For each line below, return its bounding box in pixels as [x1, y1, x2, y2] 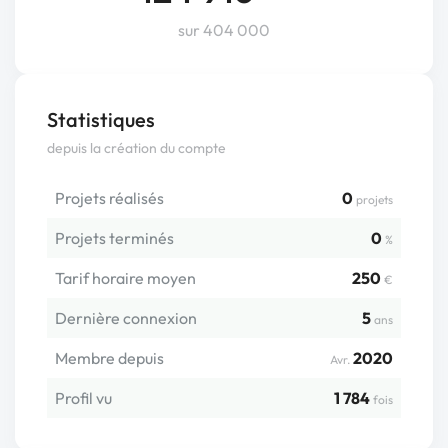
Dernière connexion [55, 308, 197, 328]
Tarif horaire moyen [55, 268, 196, 288]
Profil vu [55, 388, 112, 408]
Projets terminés [55, 228, 174, 248]
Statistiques [47, 107, 155, 132]
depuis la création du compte [47, 139, 226, 157]
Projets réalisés [55, 188, 164, 208]
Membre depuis [55, 348, 164, 368]
